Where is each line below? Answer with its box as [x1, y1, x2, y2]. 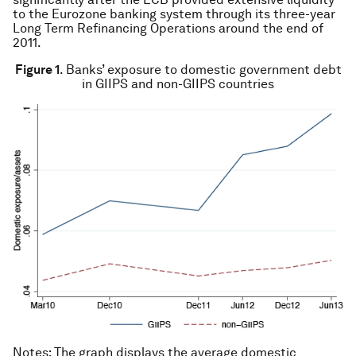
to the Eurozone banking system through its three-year [13, 6, 335, 21]
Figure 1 [14, 62, 60, 77]
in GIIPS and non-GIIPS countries [82, 76, 274, 91]
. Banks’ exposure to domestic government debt [59, 62, 342, 77]
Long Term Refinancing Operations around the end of [13, 21, 323, 36]
